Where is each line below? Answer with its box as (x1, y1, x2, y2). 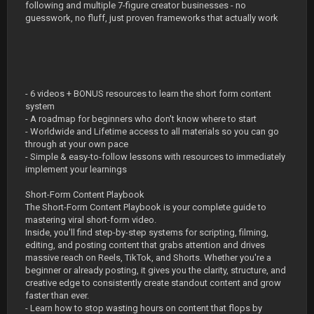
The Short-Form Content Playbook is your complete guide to (25, 202, 266, 212)
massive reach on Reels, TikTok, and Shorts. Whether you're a (25, 252, 271, 263)
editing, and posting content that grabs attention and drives (25, 240, 265, 250)
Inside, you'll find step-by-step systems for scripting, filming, (25, 227, 268, 238)
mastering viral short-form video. (25, 214, 156, 225)
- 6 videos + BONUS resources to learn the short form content (25, 88, 271, 99)
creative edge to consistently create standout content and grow (25, 278, 281, 288)
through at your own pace (25, 139, 128, 149)
